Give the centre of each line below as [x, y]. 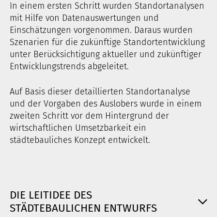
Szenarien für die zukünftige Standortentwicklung [107, 42]
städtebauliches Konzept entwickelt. [80, 140]
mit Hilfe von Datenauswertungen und [84, 18]
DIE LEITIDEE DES [51, 195]
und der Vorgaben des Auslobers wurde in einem [106, 104]
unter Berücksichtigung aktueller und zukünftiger [106, 54]
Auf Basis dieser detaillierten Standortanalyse [100, 92]
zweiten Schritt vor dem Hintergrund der [89, 116]
